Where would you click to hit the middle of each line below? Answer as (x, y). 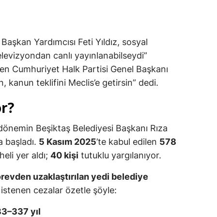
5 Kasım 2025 (68, 142)
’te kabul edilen (128, 142)
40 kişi (64, 155)
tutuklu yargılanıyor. (120, 155)
